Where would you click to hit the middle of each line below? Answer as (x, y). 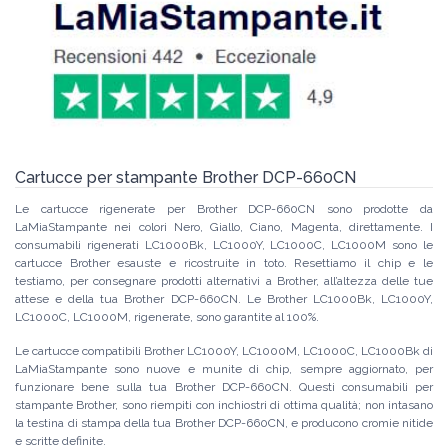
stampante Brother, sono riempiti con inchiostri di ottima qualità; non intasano (224, 405)
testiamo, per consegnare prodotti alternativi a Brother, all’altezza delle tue (224, 281)
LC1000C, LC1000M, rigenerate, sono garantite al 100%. (167, 317)
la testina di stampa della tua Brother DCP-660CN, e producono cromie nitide (224, 423)
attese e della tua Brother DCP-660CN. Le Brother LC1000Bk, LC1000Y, (224, 299)
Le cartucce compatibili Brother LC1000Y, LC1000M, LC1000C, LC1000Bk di (224, 351)
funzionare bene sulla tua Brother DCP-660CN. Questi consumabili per (224, 387)
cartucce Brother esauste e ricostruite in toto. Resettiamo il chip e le (224, 263)
